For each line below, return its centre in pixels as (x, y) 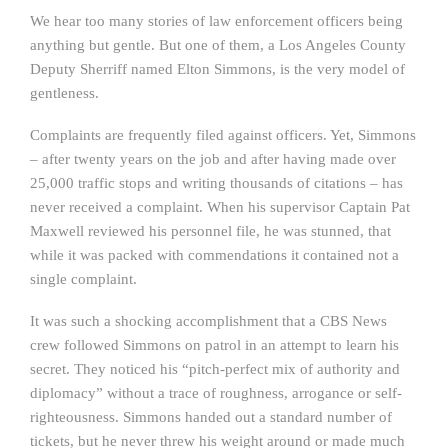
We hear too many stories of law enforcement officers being (216, 21)
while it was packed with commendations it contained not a (214, 255)
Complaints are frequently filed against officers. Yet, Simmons (223, 135)
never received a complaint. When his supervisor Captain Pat (220, 207)
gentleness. (64, 93)
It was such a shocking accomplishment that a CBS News (208, 321)
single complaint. (83, 279)
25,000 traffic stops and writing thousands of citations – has (216, 183)
